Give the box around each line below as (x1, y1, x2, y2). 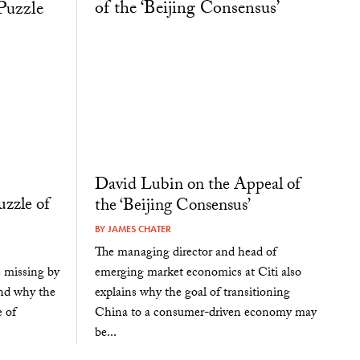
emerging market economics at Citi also (94, 262, 301, 284)
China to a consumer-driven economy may (94, 302, 317, 325)
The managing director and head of (94, 242, 276, 264)
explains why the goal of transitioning (94, 282, 290, 305)
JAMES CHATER (107, 223, 171, 236)
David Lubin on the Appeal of (94, 172, 301, 202)
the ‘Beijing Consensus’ (94, 193, 251, 223)
